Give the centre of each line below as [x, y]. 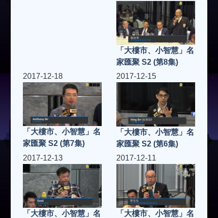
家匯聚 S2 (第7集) [54, 143]
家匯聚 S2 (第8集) [147, 62]
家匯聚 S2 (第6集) [147, 144]
